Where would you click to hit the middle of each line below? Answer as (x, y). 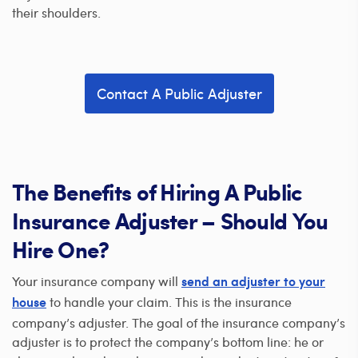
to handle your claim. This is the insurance (169, 301)
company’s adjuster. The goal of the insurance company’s (179, 322)
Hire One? (61, 249)
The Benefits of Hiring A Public (157, 191)
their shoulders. (56, 12)
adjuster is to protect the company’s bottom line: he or (168, 341)
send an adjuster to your (253, 282)
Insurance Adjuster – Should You (170, 220)
